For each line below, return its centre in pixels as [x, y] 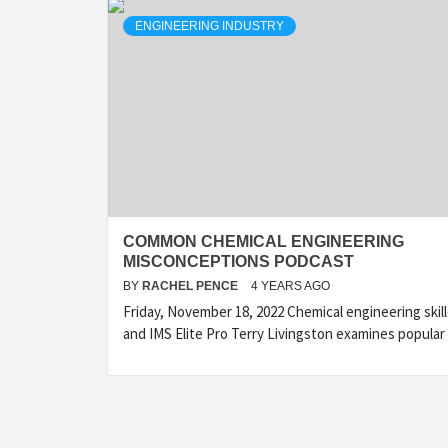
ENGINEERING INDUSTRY [209, 26]
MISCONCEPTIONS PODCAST [238, 261]
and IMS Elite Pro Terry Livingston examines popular [284, 333]
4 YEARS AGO [290, 286]
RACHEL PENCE [191, 286]
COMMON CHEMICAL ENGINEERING [263, 241]
